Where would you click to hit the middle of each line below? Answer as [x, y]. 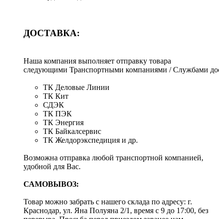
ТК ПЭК [57, 113]
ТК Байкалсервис [72, 131]
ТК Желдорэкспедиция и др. [90, 140]
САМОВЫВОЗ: [51, 184]
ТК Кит [56, 96]
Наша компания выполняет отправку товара [97, 61]
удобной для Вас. [52, 166]
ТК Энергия [63, 122]
